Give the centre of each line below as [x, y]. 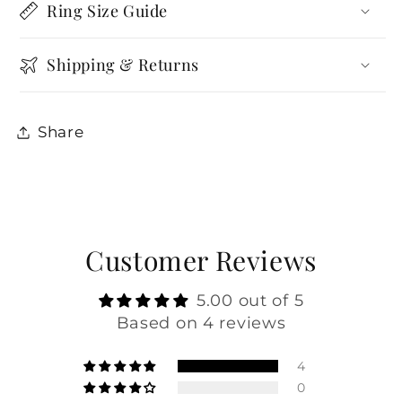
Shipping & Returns [123, 65]
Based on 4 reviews [201, 323]
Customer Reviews [201, 261]
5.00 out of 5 [250, 301]
